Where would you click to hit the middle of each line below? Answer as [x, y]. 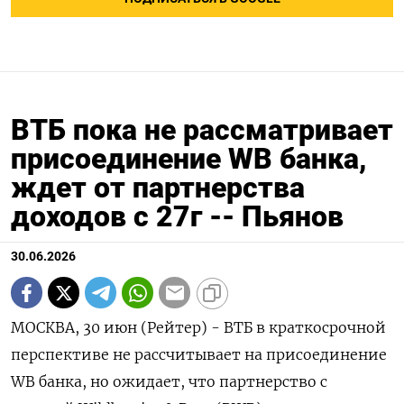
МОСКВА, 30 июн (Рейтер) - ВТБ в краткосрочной [198, 328]
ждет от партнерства [158, 188]
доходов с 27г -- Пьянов [177, 217]
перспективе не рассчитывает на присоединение [199, 355]
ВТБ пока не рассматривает [202, 130]
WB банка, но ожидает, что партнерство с [169, 382]
